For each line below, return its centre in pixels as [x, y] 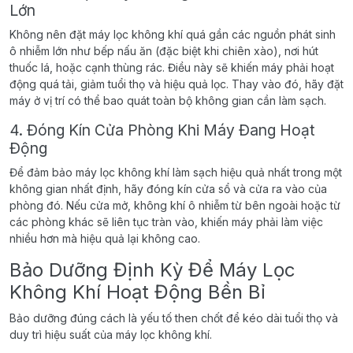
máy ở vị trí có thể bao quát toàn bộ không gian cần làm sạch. [168, 100]
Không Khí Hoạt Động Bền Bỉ [137, 292]
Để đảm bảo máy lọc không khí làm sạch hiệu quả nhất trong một [176, 172]
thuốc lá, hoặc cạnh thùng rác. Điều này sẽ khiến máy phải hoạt [172, 67]
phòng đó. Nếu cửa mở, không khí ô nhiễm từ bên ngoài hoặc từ [175, 205]
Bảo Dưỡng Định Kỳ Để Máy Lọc [152, 269]
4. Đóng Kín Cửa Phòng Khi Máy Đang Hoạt [162, 130]
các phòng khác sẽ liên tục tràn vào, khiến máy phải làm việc [166, 221]
